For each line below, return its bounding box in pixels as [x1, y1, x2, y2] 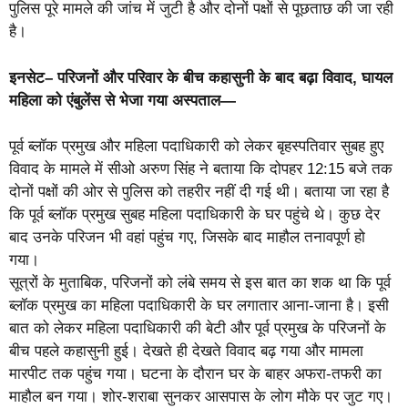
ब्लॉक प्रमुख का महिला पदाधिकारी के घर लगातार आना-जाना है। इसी [9, 297, 389, 315]
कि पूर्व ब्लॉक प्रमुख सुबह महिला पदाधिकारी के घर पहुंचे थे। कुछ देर [9, 206, 380, 224]
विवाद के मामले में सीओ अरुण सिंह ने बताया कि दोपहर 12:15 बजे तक [9, 160, 393, 178]
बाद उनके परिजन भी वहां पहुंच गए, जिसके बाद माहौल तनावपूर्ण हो [9, 229, 365, 247]
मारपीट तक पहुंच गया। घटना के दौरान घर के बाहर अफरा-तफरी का [9, 365, 382, 383]
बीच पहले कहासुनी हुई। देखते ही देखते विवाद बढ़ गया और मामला [9, 342, 363, 361]
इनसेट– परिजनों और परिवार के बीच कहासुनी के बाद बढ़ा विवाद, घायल [9, 68, 393, 87]
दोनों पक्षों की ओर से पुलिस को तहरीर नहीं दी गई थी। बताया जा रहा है [9, 183, 389, 201]
